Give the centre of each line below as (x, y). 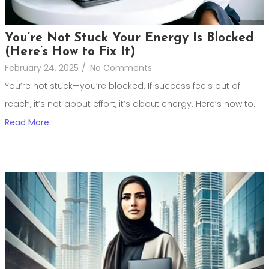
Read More (27, 122)
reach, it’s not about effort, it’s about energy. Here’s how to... (132, 104)
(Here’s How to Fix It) (70, 52)
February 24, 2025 (42, 68)
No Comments (121, 68)
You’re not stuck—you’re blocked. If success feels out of (122, 86)
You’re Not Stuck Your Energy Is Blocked (129, 38)
